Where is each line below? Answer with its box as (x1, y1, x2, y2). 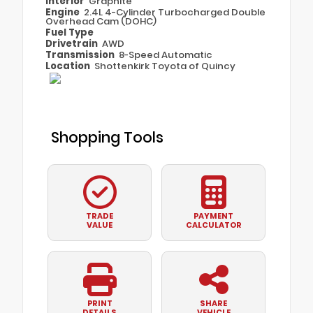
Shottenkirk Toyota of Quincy (94, 59, 236, 73)
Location (45, 59, 92, 73)
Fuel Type (45, 25, 94, 39)
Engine (45, 5, 82, 19)
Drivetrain (45, 36, 100, 50)
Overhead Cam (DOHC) (45, 14, 156, 28)
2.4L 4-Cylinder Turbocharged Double (84, 5, 266, 19)
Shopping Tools (51, 126, 163, 147)
